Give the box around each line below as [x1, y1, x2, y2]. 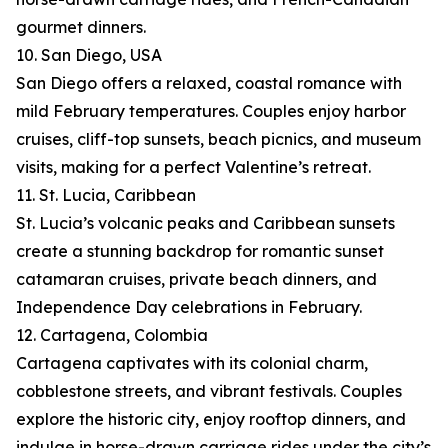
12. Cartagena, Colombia [16, 325, 208, 346]
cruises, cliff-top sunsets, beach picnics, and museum [16, 129, 421, 150]
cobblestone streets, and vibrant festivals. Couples [16, 381, 402, 402]
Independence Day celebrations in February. [16, 297, 362, 318]
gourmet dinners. [16, 17, 146, 38]
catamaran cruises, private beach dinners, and [16, 269, 377, 290]
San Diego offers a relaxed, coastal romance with [16, 73, 402, 94]
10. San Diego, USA [16, 45, 162, 66]
